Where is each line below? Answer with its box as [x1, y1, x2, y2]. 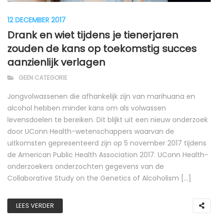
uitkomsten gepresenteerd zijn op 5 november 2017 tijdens [7, 138, 206, 148]
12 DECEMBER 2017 [7, 15, 66, 25]
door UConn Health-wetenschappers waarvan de [7, 127, 174, 137]
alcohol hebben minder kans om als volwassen [7, 103, 166, 113]
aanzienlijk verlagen [7, 55, 105, 70]
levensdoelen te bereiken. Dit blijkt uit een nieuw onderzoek [7, 115, 208, 125]
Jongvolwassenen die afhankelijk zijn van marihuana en [7, 91, 195, 102]
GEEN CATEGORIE [18, 73, 67, 82]
